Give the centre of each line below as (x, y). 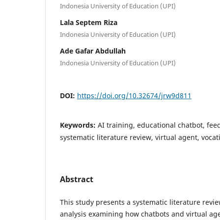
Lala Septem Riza (89, 23)
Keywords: (79, 125)
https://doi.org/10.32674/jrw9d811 (134, 96)
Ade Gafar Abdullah (93, 51)
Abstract (77, 179)
